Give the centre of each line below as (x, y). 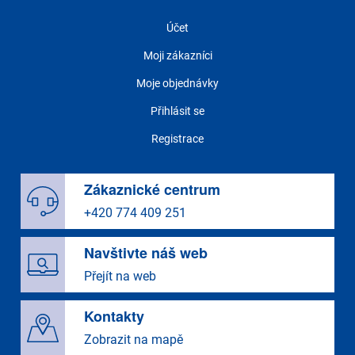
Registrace (177, 139)
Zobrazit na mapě (134, 340)
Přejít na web (120, 277)
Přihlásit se (177, 111)
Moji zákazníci (177, 56)
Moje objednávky (177, 84)
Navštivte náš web (146, 253)
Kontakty (114, 317)
